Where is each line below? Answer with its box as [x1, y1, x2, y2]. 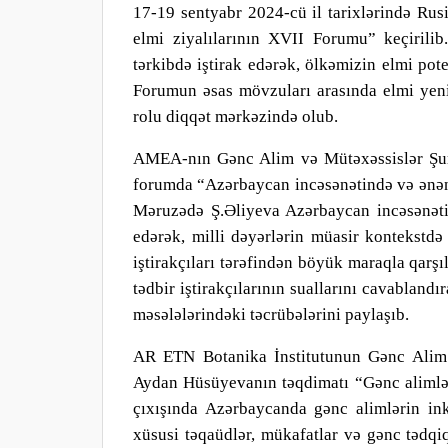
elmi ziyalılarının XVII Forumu [133, 29, 368, 48]
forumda [133, 175, 198, 194]
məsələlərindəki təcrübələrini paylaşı [133, 305, 396, 324]
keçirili [375, 29, 436, 48]
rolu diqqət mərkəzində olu [133, 107, 325, 126]
